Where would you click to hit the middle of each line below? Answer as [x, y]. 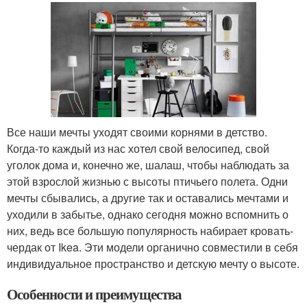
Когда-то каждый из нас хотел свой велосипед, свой [138, 148]
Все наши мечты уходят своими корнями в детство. [137, 132]
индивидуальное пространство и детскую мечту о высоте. [153, 263]
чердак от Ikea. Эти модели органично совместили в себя [152, 247]
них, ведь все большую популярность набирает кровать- [150, 230]
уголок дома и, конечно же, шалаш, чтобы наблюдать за [148, 164]
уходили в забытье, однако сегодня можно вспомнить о [148, 214]
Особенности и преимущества [94, 294]
